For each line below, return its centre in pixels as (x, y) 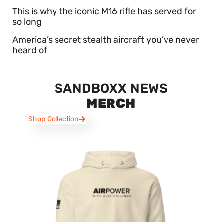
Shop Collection (54, 119)
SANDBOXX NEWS (111, 89)
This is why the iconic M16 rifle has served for (104, 12)
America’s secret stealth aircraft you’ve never (106, 40)
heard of (30, 50)
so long (27, 22)
